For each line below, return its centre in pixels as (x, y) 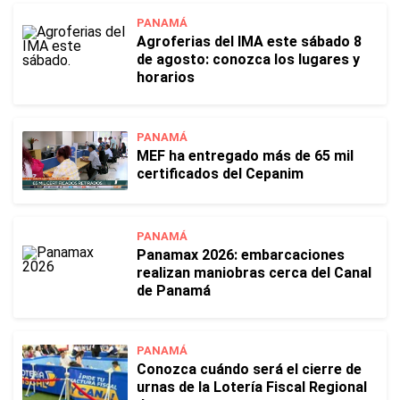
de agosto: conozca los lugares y (248, 59)
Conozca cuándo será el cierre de (249, 369)
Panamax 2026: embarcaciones (241, 255)
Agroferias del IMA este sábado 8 (249, 42)
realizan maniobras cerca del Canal (254, 273)
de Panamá (174, 291)
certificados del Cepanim (220, 174)
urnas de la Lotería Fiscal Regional (252, 387)
